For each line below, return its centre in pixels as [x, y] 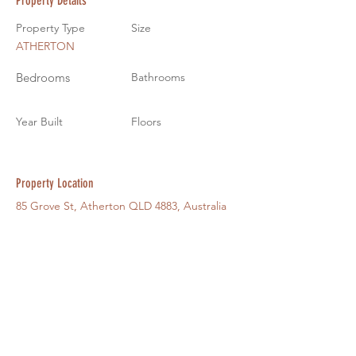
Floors [146, 121]
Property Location [55, 183]
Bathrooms [158, 77]
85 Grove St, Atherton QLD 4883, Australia [121, 205]
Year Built [39, 121]
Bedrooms [43, 77]
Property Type [50, 27]
